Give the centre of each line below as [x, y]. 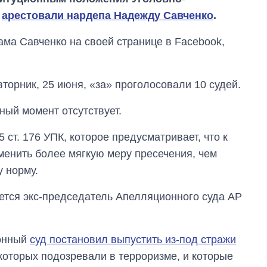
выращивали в [208, 252]
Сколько [193, 229]
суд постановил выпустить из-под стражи [133, 240]
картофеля [199, 240]
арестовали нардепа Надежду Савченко [108, 16]
